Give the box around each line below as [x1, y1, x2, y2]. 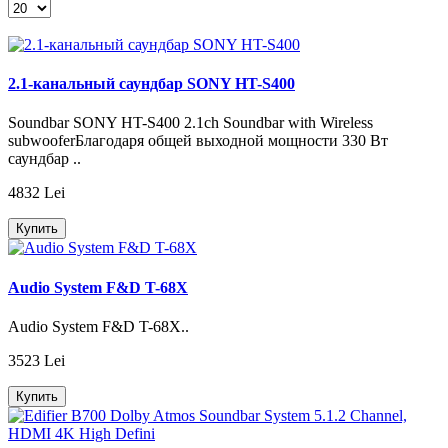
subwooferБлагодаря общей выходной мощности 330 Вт [8, 132, 388, 150]
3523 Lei [8, 351, 65, 369]
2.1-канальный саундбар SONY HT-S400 [8, 75, 295, 93]
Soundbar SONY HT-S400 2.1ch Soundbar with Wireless [8, 114, 373, 132]
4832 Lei [8, 184, 65, 202]
